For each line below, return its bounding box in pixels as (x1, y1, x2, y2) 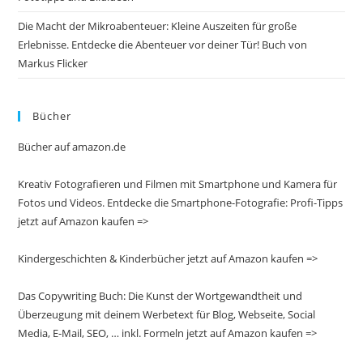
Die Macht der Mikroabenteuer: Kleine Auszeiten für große (18, 19, 297, 34)
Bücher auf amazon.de (18, 139, 126, 155)
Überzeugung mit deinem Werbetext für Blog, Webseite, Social (18, 307, 316, 322)
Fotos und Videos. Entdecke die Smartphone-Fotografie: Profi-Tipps (18, 195, 344, 211)
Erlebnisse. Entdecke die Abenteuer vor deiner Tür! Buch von (18, 37, 308, 53)
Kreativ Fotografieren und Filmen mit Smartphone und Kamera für (18, 177, 338, 192)
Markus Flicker (18, 56, 88, 71)
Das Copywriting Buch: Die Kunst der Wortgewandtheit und (18, 288, 303, 304)
